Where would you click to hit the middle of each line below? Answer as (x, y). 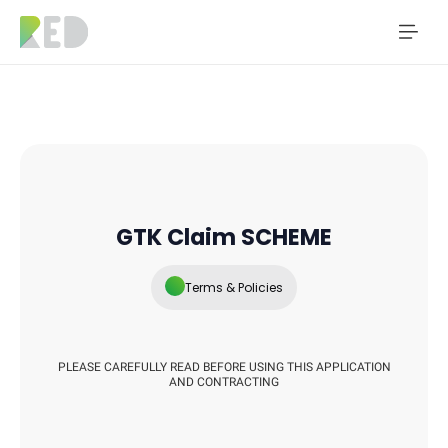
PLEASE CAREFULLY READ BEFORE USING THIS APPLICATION (224, 367)
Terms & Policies (234, 287)
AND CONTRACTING (224, 382)
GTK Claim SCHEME (224, 237)
